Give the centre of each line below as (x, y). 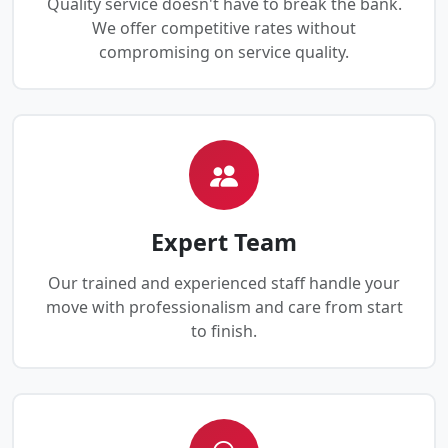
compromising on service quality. (224, 52)
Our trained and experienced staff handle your (224, 283)
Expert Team (224, 242)
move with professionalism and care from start (224, 307)
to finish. (224, 331)
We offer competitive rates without (224, 28)
